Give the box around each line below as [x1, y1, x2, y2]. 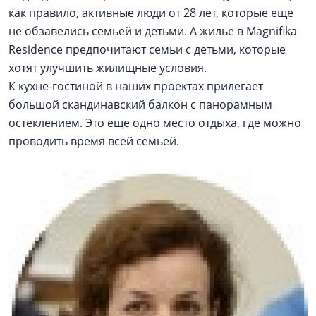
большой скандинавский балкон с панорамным [8, 97, 272, 113]
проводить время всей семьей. [8, 133, 179, 150]
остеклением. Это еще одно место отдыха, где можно [8, 115, 301, 131]
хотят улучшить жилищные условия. [8, 60, 209, 76]
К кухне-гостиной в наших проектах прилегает [8, 78, 263, 95]
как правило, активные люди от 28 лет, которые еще [8, 5, 293, 21]
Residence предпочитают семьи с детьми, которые [8, 42, 286, 58]
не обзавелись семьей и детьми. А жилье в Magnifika [8, 23, 297, 39]
